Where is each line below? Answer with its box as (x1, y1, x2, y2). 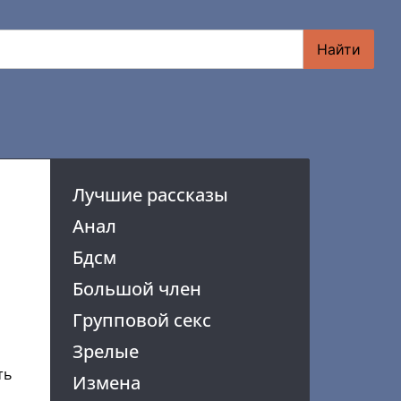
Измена (72, 371, 141, 395)
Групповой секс (72, 308, 211, 332)
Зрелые (72, 339, 139, 363)
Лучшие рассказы (72, 183, 228, 207)
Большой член (72, 277, 201, 301)
